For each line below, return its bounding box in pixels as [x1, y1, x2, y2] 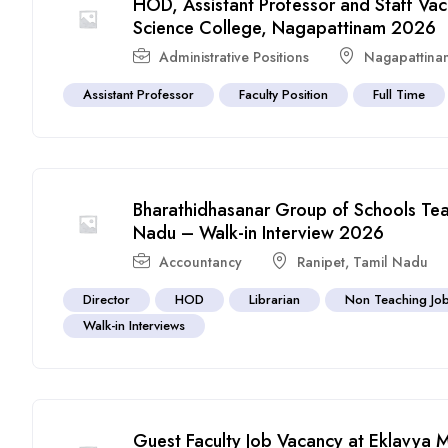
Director [83, 289, 131, 309]
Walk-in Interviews [83, 315, 186, 335]
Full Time [373, 84, 426, 104]
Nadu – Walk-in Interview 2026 [133, 219, 385, 246]
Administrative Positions [159, 46, 310, 67]
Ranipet [297, 251, 346, 272]
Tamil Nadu [353, 251, 429, 272]
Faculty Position [239, 84, 329, 104]
